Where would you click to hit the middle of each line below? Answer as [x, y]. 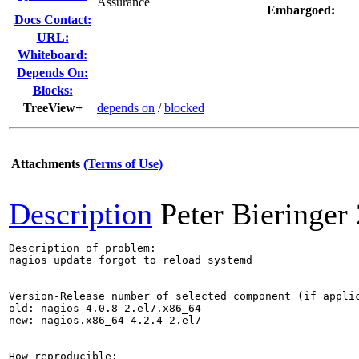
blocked [184, 108]
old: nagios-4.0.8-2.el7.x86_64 [105, 308]
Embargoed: [301, 10]
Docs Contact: [52, 20]
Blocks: [52, 90]
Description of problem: [83, 248]
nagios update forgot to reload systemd [131, 260]
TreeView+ [52, 108]
